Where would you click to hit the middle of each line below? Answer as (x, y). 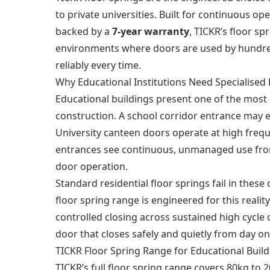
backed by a (84, 31)
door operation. (92, 166)
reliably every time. (98, 65)
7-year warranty (151, 31)
